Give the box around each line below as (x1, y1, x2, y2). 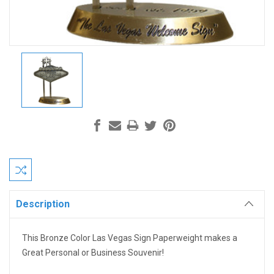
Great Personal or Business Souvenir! (22, 247, 164, 257)
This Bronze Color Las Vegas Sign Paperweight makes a (22, 232, 237, 243)
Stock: (9, 168, 32, 178)
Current (9, 154, 37, 164)
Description (16, 198, 70, 210)
